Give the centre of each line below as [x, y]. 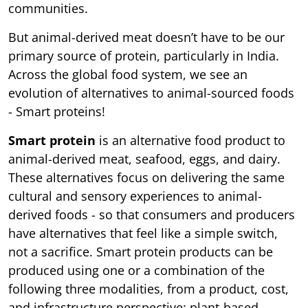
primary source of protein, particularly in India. [144, 55]
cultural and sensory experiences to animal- [135, 196]
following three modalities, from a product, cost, [148, 288]
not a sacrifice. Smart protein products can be [141, 251]
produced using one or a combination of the [136, 270]
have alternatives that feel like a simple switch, [143, 233]
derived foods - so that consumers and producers [152, 214]
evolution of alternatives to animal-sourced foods [151, 92]
